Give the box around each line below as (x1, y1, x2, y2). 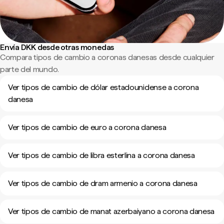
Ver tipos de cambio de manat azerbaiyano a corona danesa (8, 206, 215, 216)
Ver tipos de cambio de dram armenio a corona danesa (8, 178, 197, 188)
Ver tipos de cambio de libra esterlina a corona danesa (8, 150, 195, 160)
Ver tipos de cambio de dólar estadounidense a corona (8, 82, 199, 92)
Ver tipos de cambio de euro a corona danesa (8, 122, 166, 132)
